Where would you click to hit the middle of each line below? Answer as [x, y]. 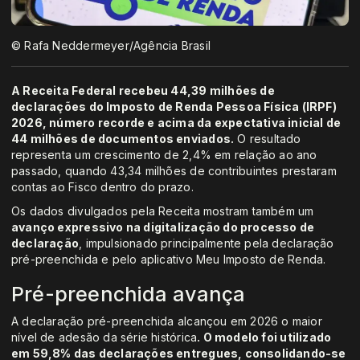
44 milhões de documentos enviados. [123, 139]
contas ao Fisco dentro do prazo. [102, 187]
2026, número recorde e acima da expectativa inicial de [176, 123]
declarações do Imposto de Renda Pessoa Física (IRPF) [174, 107]
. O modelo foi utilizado [264, 337]
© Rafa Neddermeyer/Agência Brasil [111, 46]
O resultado [268, 139]
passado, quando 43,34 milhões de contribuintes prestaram [174, 171]
